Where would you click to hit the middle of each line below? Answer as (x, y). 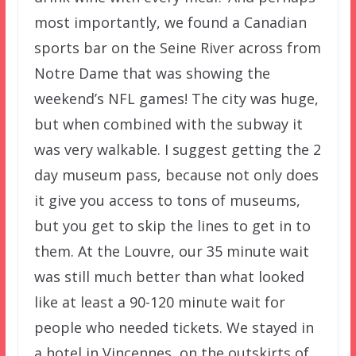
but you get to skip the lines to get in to (172, 225)
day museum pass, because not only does (176, 174)
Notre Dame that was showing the (152, 73)
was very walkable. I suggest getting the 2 (177, 149)
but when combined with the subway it (168, 124)
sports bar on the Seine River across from (177, 47)
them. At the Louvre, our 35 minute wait (171, 251)
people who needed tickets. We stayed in (174, 327)
